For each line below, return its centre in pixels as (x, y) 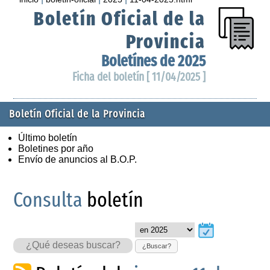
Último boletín (48, 137)
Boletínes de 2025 (153, 61)
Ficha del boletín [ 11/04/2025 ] (139, 77)
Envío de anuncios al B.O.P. (77, 159)
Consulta (48, 199)
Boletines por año (56, 148)
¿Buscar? (156, 246)
